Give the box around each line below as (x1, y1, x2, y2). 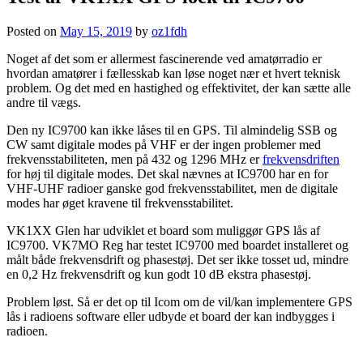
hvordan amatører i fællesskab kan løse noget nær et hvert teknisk (6, 66, 340, 81)
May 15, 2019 (60, 24, 132, 39)
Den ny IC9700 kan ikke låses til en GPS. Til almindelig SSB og (6, 123, 337, 138)
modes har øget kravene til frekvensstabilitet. (6, 196, 233, 211)
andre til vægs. (6, 96, 81, 110)
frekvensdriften (263, 152, 340, 167)
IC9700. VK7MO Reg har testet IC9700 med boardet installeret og (6, 238, 348, 253)
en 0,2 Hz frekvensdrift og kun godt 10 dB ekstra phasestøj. (6, 267, 311, 282)
